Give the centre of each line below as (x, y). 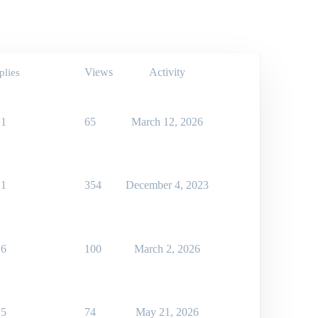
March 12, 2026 (167, 121)
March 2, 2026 (167, 248)
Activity (167, 72)
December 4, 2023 (167, 185)
